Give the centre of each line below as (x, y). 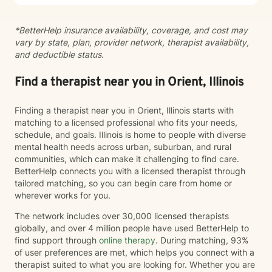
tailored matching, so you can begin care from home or (123, 183)
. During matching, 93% (202, 240)
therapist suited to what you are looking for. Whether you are (135, 264)
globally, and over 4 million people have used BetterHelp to (132, 228)
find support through (57, 240)
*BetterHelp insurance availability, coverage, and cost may (131, 30)
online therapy (127, 240)
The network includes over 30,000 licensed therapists (122, 216)
